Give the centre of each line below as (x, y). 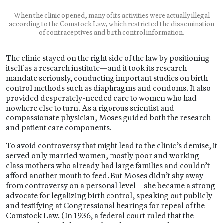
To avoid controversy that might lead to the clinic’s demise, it (111, 145)
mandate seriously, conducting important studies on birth (107, 78)
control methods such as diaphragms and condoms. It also (108, 88)
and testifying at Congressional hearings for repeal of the (105, 205)
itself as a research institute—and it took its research (96, 68)
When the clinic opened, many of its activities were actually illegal (111, 15)
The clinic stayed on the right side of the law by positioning (108, 58)
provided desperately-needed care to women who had (101, 98)
